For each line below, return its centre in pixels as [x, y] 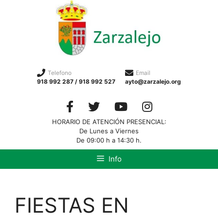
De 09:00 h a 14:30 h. [109, 140]
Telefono [60, 73]
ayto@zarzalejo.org [153, 81]
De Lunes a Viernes [109, 131]
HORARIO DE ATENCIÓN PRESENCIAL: [109, 121]
